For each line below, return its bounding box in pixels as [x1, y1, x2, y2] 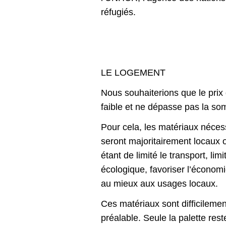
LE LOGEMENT [101, 68, 165, 78]
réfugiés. [101, 7, 136, 18]
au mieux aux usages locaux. [101, 179, 218, 189]
